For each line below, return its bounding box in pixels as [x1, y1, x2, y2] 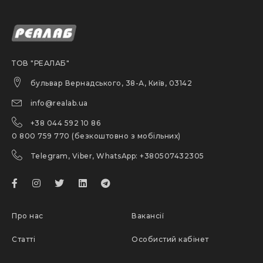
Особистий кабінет [131, 235, 209, 244]
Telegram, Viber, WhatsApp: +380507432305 [28, 151, 204, 161]
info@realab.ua [28, 99, 88, 108]
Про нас [12, 211, 43, 221]
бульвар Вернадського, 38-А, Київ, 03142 [28, 79, 192, 88]
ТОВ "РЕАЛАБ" [12, 59, 69, 68]
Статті [12, 235, 35, 244]
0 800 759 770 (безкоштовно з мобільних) [12, 131, 181, 141]
